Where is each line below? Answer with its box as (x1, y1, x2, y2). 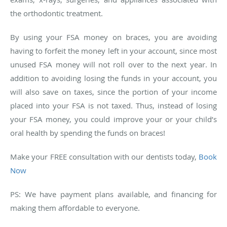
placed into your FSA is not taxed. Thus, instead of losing (10, 100, 217, 110)
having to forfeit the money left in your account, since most (10, 45, 217, 56)
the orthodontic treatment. (10, 8, 105, 18)
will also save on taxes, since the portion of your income (10, 86, 217, 97)
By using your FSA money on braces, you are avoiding (10, 31, 217, 42)
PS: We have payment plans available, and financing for (10, 188, 217, 199)
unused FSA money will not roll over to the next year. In (10, 59, 217, 69)
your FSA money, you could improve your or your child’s (10, 113, 217, 124)
